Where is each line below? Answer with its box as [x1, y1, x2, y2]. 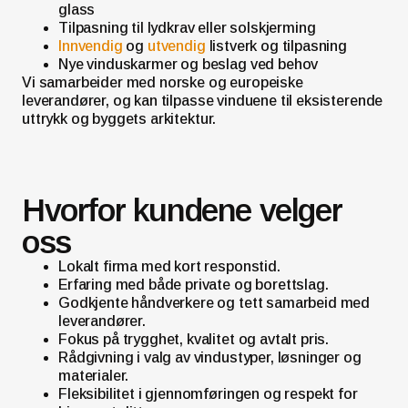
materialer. [58, 368, 129, 384]
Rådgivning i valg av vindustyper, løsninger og [58, 350, 362, 366]
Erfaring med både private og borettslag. [58, 277, 329, 293]
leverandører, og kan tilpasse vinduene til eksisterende [22, 93, 383, 109]
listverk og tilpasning [205, 38, 347, 55]
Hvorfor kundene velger [22, 192, 342, 229]
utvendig [147, 38, 206, 55]
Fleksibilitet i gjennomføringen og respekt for [58, 386, 358, 403]
